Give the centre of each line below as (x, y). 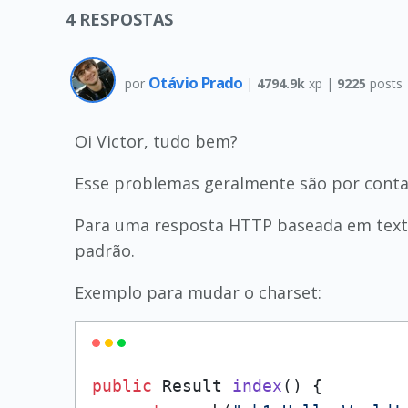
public (122, 386)
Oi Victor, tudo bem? (156, 141)
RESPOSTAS (126, 19)
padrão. (105, 250)
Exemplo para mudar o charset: (198, 292)
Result (192, 386)
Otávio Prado (198, 82)
